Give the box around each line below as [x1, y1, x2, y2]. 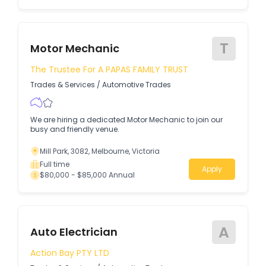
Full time [40, 159, 69, 169]
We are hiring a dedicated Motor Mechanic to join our [30, 114, 223, 125]
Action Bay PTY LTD [30, 247, 109, 259]
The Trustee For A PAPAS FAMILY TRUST [30, 64, 188, 76]
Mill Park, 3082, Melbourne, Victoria [40, 145, 160, 156]
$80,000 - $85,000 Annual [40, 169, 135, 180]
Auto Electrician [30, 224, 118, 240]
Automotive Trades [102, 79, 171, 90]
